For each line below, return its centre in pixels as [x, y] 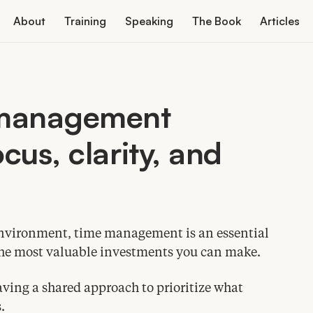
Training [85, 21]
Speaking [149, 21]
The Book [216, 21]
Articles [279, 21]
